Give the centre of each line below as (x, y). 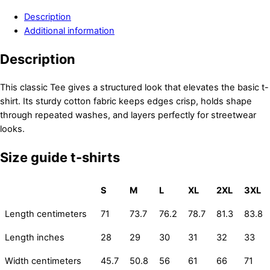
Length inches (35, 238)
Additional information (69, 30)
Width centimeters (43, 261)
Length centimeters (46, 214)
